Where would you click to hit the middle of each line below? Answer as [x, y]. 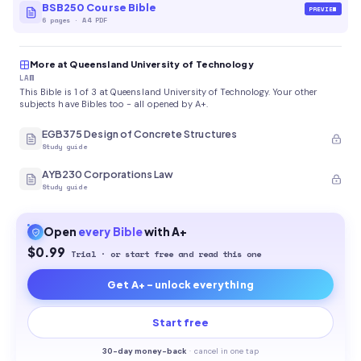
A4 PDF [95, 20]
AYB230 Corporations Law [108, 174]
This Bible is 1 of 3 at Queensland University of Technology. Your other [169, 92]
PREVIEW [323, 9]
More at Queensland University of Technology [142, 64]
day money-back [152, 351]
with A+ [166, 232]
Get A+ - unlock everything [180, 284]
